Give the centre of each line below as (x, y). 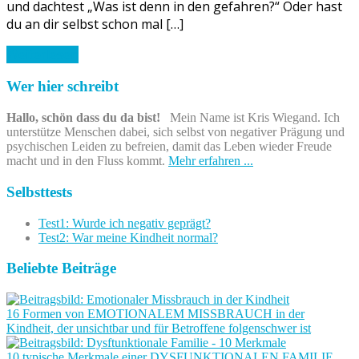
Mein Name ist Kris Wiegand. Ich (250, 118)
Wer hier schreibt (63, 87)
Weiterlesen (42, 54)
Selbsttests (39, 192)
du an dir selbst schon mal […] (95, 24)
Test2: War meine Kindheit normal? (128, 237)
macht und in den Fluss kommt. (87, 161)
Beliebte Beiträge (61, 268)
